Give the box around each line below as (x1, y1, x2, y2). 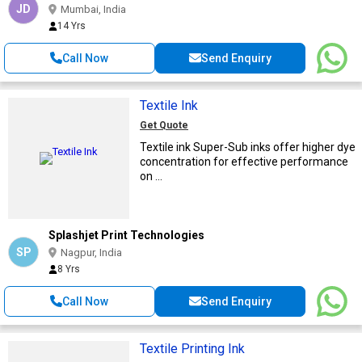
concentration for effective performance (140, 154, 348, 168)
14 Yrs (57, 19, 86, 32)
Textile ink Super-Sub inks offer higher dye (140, 140, 356, 154)
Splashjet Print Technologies (48, 228, 204, 242)
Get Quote (140, 119, 188, 131)
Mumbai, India (61, 2, 126, 15)
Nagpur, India (61, 246, 122, 259)
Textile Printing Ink (140, 340, 245, 356)
